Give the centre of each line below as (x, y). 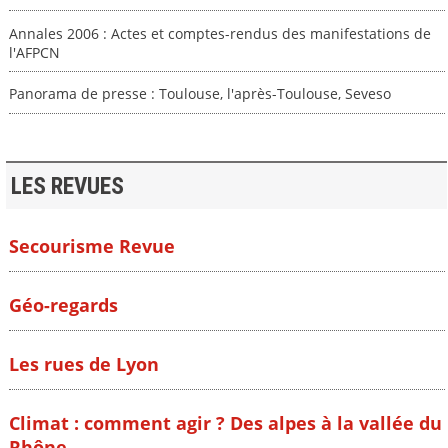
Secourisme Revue (91, 246)
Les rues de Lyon (83, 364)
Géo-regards (63, 305)
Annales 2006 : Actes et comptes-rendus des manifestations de (219, 33)
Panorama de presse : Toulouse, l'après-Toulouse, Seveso (199, 94)
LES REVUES (67, 186)
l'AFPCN (34, 52)
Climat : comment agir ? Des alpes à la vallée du (225, 423)
